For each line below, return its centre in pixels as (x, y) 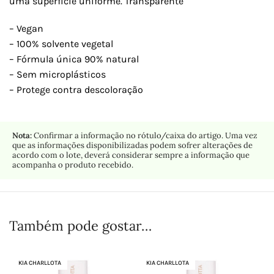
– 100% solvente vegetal (61, 44)
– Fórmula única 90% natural (74, 59)
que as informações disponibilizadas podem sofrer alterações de (132, 146)
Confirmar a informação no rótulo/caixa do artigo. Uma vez (145, 136)
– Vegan (26, 29)
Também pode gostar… (80, 226)
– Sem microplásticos (57, 75)
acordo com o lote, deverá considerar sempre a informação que (131, 155)
